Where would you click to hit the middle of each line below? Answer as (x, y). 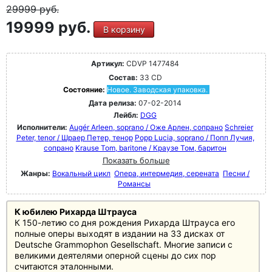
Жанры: (36, 174)
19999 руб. (50, 28)
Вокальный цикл (81, 174)
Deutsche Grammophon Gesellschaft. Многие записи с (124, 245)
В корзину (124, 30)
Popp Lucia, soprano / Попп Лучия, (194, 138)
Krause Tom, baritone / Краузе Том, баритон (151, 148)
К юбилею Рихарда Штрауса (76, 212)
